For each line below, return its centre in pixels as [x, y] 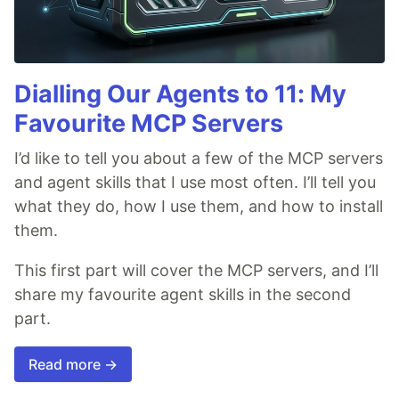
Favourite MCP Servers [149, 124]
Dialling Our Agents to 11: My [180, 94]
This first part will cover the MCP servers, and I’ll [196, 271]
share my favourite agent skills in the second [183, 295]
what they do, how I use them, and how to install [199, 207]
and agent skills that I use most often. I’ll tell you [195, 183]
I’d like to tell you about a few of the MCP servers [199, 159]
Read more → [73, 365]
